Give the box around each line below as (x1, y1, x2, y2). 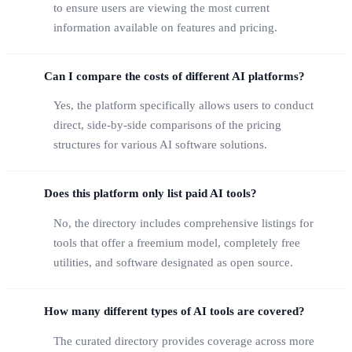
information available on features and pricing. (53, 20, 277, 34)
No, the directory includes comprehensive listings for (53, 216, 313, 229)
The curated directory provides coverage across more (53, 334, 314, 347)
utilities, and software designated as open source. (53, 255, 293, 269)
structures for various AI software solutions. (53, 138, 267, 152)
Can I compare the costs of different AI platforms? (44, 69, 305, 82)
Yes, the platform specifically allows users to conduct (53, 99, 313, 112)
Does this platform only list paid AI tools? (44, 187, 257, 200)
